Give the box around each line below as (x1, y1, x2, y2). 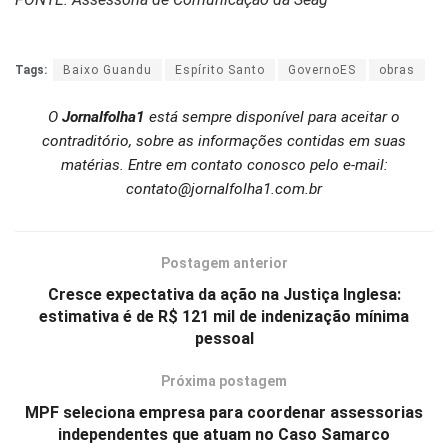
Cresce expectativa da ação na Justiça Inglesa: (47, 285, 401, 305)
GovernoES (288, 63, 356, 78)
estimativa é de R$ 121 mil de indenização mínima (39, 307, 409, 327)
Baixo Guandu (63, 63, 152, 78)
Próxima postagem (161, 373, 287, 390)
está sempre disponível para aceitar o (145, 108, 400, 127)
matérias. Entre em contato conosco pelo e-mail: (60, 156, 388, 175)
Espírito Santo (175, 63, 265, 78)
